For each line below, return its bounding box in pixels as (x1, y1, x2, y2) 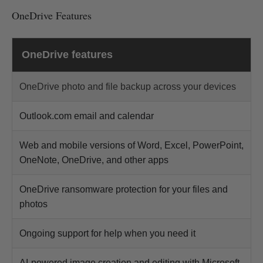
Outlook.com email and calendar (19, 110, 154, 121)
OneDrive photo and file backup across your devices (19, 81, 236, 92)
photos (19, 198, 48, 209)
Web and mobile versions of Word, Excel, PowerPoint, (19, 140, 244, 150)
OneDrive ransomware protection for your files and (19, 184, 228, 194)
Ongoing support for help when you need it (19, 228, 195, 238)
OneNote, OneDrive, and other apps (19, 154, 168, 165)
